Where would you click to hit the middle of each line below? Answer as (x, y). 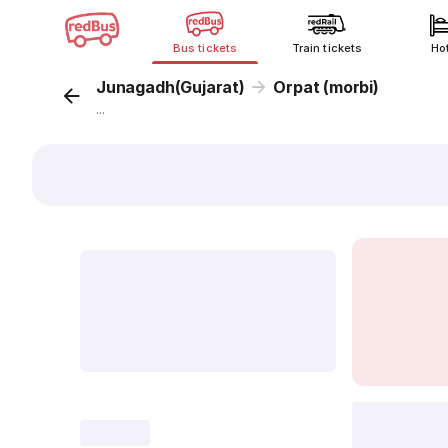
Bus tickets (205, 48)
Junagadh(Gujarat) (170, 87)
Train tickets (327, 48)
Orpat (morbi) (326, 87)
